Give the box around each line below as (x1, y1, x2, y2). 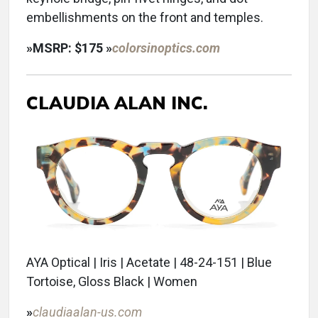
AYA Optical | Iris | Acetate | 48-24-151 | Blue (26, 255, 272, 270)
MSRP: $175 (33, 40, 106, 55)
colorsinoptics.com (112, 40, 220, 55)
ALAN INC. (114, 91, 208, 114)
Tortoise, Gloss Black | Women (26, 274, 197, 290)
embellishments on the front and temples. (26, 9, 263, 25)
